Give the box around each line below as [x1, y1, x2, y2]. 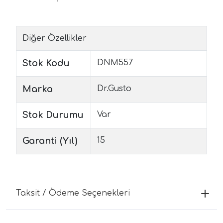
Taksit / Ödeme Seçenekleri [16, 188, 130, 198]
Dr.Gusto [97, 84, 131, 93]
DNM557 [97, 58, 133, 67]
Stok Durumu [22, 110, 84, 120]
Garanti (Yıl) [22, 135, 77, 146]
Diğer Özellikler [22, 33, 87, 43]
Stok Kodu [22, 58, 70, 68]
